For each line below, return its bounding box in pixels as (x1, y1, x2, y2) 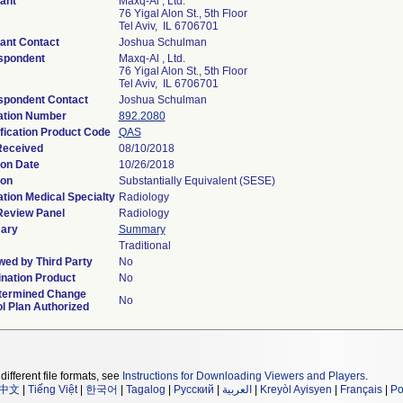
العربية (222, 383, 252, 396)
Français (340, 383, 382, 396)
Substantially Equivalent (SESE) (118, 175, 275, 187)
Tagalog (126, 383, 166, 396)
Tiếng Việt (28, 383, 77, 396)
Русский (174, 383, 214, 396)
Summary (118, 223, 166, 236)
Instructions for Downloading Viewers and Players (122, 370, 365, 382)
